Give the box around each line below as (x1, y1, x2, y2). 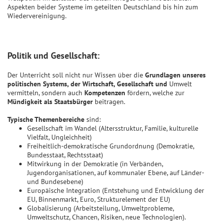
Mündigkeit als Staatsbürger (7, 97, 93, 107)
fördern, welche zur (125, 88, 184, 98)
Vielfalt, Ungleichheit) (27, 133, 92, 142)
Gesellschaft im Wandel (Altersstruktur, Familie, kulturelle (27, 124, 198, 133)
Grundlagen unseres (145, 71, 206, 80)
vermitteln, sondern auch (7, 88, 84, 98)
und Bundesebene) (27, 177, 83, 186)
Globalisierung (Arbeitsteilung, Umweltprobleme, (27, 204, 174, 213)
